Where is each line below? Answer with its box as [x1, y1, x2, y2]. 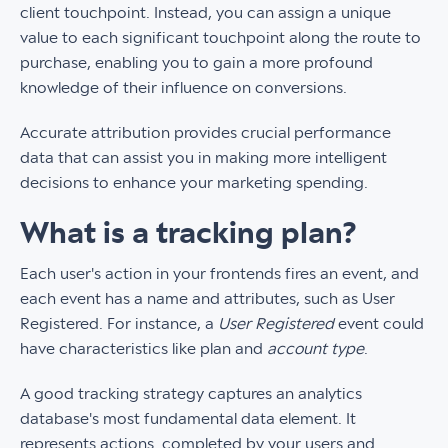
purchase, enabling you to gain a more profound [20, 54, 373, 72]
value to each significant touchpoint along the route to [20, 29, 421, 47]
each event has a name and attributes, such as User [20, 290, 395, 308]
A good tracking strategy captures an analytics [20, 385, 362, 403]
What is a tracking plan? [20, 217, 357, 250]
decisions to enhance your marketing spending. [20, 174, 368, 192]
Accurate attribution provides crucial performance [20, 124, 391, 142]
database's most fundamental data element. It [20, 410, 356, 428]
